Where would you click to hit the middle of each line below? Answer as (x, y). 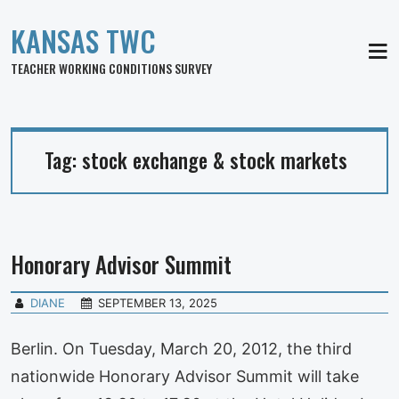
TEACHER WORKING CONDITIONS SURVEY (111, 68)
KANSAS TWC (83, 41)
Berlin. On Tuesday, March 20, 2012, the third (181, 348)
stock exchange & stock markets (215, 160)
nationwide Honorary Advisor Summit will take (185, 376)
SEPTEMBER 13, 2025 (158, 302)
